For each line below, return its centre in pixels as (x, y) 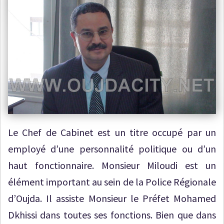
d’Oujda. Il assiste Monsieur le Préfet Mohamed (112, 198)
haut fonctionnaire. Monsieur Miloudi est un (112, 165)
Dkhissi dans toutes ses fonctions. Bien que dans (112, 215)
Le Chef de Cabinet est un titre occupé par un (112, 132)
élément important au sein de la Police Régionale (112, 182)
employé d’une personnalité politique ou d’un (112, 149)
